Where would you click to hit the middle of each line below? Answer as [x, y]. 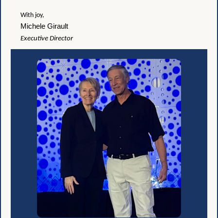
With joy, [32, 15]
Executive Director [47, 39]
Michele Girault [44, 26]
